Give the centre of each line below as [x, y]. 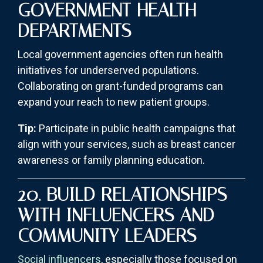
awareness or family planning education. [111, 160]
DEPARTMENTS [74, 31]
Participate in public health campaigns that [136, 129]
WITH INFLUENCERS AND [116, 215]
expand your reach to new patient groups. [114, 102]
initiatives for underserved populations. [108, 70]
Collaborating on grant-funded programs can [120, 86]
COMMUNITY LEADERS [107, 236]
